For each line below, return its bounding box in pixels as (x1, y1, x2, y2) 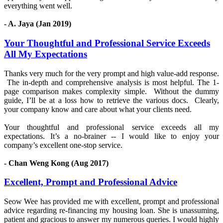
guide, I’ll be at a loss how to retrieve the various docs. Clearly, (4, 96, 219, 105)
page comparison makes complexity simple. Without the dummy (4, 87, 219, 96)
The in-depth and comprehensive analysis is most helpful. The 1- (4, 78, 219, 87)
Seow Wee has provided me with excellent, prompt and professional (4, 197, 219, 206)
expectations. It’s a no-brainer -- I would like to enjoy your (4, 131, 219, 140)
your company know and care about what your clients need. (4, 105, 192, 113)
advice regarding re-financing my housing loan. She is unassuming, (4, 206, 219, 215)
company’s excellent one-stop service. (4, 140, 124, 149)
